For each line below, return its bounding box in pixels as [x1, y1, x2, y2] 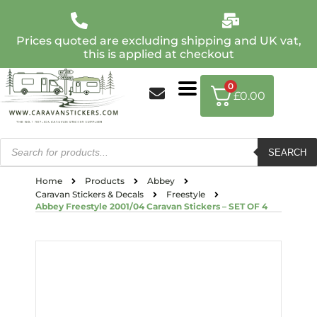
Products [85, 175, 125, 186]
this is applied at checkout [83, 47, 234, 61]
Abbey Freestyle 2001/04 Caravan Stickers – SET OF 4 [35, 201, 267, 212]
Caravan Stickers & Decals [35, 189, 144, 200]
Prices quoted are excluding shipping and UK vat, [16, 34, 301, 47]
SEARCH [267, 146, 306, 158]
